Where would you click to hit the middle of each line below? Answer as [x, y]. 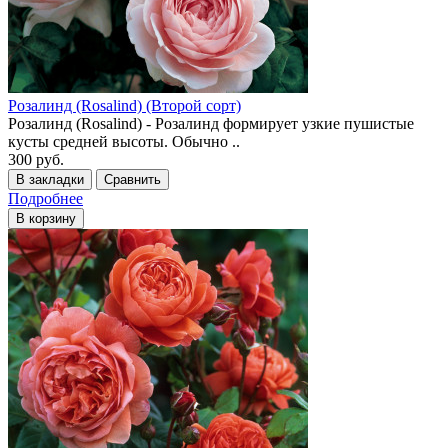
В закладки [50, 179]
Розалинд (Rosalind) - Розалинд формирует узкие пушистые [211, 123]
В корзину [46, 218]
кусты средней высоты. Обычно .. [124, 141]
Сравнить [132, 179]
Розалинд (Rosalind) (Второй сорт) [124, 105]
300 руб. [36, 159]
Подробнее [45, 198]
